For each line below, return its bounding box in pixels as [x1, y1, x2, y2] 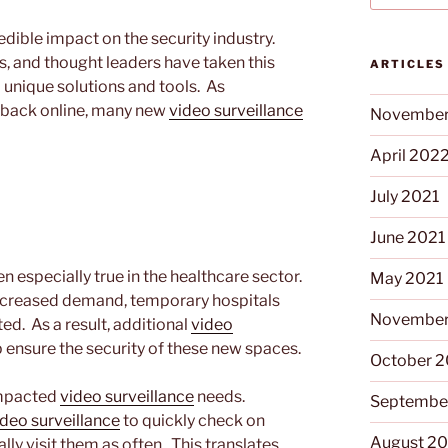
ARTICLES [370, 57, 446, 72]
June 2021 [370, 228, 446, 248]
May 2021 [370, 269, 444, 289]
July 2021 [370, 187, 440, 207]
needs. [194, 387, 248, 407]
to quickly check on [120, 411, 265, 431]
